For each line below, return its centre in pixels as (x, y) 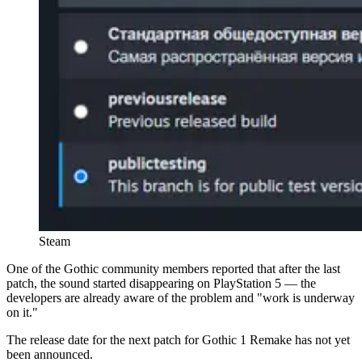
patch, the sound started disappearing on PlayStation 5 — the (161, 283)
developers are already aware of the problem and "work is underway (181, 297)
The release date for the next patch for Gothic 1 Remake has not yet (178, 339)
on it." (22, 312)
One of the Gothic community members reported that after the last (173, 268)
